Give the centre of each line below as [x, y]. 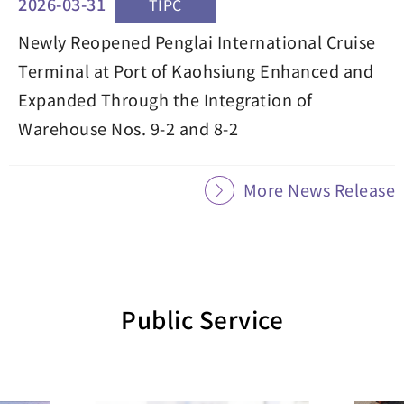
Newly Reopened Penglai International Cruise [197, 41]
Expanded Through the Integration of [165, 99]
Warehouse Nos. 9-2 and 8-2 [128, 128]
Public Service [202, 318]
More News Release [319, 189]
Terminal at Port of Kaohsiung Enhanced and [196, 70]
